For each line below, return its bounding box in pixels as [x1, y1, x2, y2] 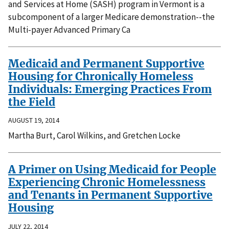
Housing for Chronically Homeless [8, 69, 193, 83]
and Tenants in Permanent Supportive [8, 188, 213, 202]
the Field [8, 95, 55, 109]
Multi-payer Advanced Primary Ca [8, 24, 130, 35]
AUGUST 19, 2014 [8, 116, 59, 125]
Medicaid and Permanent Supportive [8, 56, 204, 71]
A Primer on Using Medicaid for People [8, 163, 216, 177]
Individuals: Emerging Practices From [8, 82, 212, 96]
